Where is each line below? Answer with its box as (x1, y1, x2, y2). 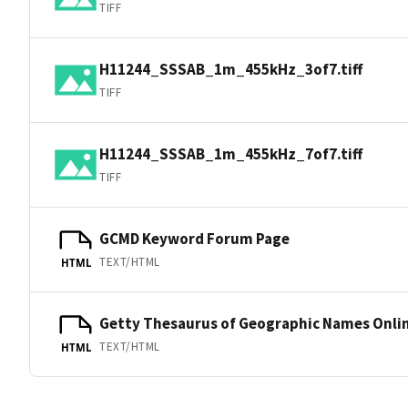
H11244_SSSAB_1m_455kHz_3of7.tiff (99, 58, 362, 79)
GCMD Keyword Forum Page (99, 228, 290, 249)
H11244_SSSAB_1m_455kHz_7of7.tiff (99, 143, 362, 164)
